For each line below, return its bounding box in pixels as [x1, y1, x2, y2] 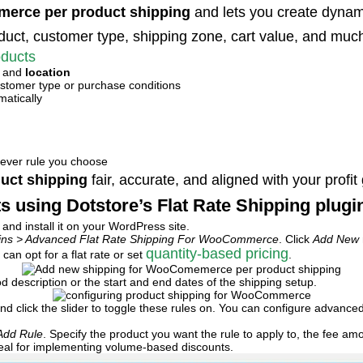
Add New [313, 233, 359, 246]
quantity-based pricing [146, 246, 288, 262]
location [25, 66, 70, 79]
